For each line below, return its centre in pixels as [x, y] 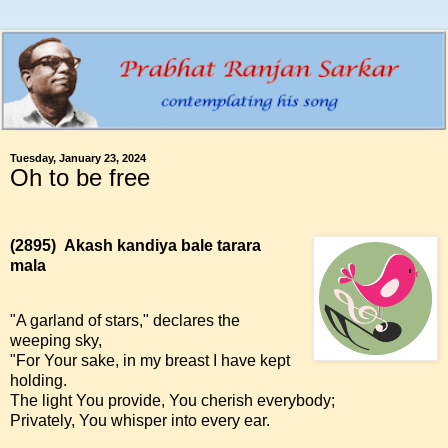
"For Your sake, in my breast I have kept [150, 361]
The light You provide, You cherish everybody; [172, 401]
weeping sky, [56, 341]
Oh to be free [80, 177]
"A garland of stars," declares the [125, 321]
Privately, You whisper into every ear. [140, 421]
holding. [38, 381]
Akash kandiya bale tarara [162, 245]
